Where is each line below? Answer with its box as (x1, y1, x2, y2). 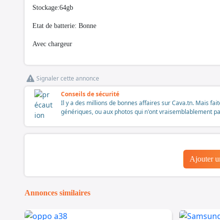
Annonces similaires (25, 189, 90, 197)
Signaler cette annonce (36, 74, 99, 83)
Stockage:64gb (32, 4, 73, 12)
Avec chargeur (32, 40, 74, 48)
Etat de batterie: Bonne (32, 22, 96, 30)
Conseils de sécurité (61, 90, 119, 99)
